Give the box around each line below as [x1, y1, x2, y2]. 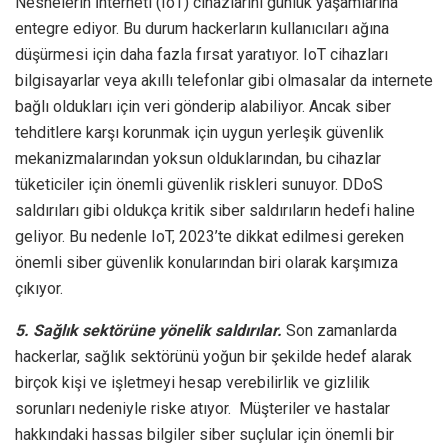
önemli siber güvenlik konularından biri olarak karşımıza [15, 252, 398, 272]
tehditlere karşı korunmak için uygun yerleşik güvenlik [15, 122, 384, 142]
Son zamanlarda [286, 320, 397, 340]
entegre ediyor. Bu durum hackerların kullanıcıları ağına [15, 18, 389, 38]
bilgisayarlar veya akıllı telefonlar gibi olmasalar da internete [15, 70, 433, 90]
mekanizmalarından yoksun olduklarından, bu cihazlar [15, 148, 381, 168]
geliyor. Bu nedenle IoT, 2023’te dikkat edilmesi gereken [15, 226, 404, 246]
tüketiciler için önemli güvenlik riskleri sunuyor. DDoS [15, 174, 383, 194]
